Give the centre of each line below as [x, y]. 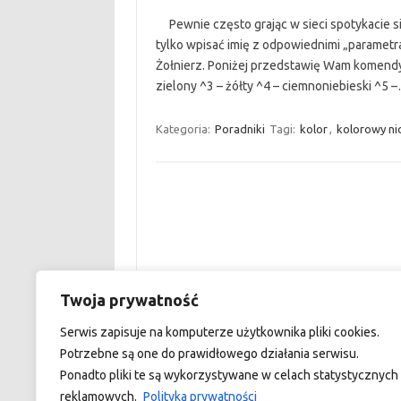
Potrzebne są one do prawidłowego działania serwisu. [209, 354]
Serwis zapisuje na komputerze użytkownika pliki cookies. [220, 332]
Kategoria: [184, 129]
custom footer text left [217, 311]
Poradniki [239, 129]
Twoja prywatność [129, 300]
